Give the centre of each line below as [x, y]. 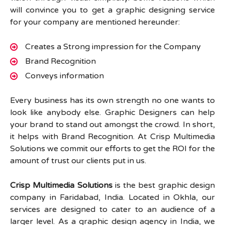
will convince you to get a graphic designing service [113, 10]
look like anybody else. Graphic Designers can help [113, 113]
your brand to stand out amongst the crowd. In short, [113, 125]
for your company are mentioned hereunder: [95, 22]
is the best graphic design [164, 185]
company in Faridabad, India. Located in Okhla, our [113, 197]
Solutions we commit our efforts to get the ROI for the [113, 149]
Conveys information [65, 76]
